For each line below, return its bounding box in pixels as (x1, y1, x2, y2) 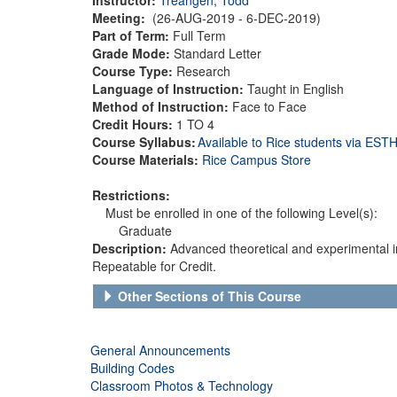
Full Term (173, 26, 226, 44)
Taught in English (244, 79, 344, 97)
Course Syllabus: (92, 132, 196, 151)
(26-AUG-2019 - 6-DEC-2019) (149, 8, 324, 27)
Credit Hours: (92, 114, 176, 133)
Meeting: (92, 8, 149, 27)
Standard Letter (174, 43, 261, 62)
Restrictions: (92, 185, 170, 204)
